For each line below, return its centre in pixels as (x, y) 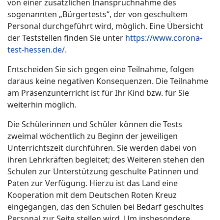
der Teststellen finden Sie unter (66, 38)
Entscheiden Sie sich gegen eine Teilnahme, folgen (101, 69)
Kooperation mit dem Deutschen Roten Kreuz (92, 195)
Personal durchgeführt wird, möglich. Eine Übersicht (105, 26)
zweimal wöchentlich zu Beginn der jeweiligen (93, 136)
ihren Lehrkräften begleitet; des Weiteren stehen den (106, 159)
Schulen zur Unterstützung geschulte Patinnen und (103, 171)
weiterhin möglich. (42, 104)
